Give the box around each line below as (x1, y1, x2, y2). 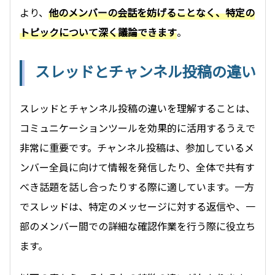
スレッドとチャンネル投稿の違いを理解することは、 (20, 100, 255, 115)
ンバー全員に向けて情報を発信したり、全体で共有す (20, 159, 255, 174)
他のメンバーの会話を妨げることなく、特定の (48, 4, 255, 20)
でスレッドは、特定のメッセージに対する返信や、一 (20, 198, 255, 214)
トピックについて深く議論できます (20, 24, 177, 39)
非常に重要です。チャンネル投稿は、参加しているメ (20, 139, 254, 155)
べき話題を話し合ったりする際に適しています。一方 (20, 179, 254, 194)
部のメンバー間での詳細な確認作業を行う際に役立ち (20, 218, 255, 233)
